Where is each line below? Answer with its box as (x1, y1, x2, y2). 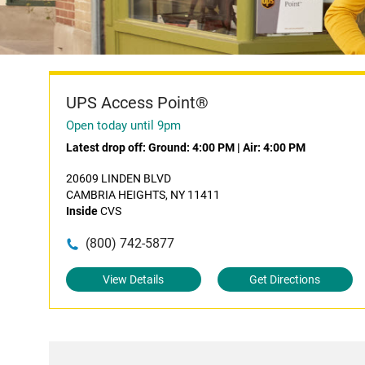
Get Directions (249, 273, 321, 286)
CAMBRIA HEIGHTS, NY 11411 (66, 188, 220, 201)
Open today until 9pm (66, 118, 181, 133)
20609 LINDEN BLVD (66, 172, 171, 185)
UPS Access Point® (66, 93, 209, 112)
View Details (103, 273, 165, 286)
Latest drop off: (66, 141, 148, 154)
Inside (66, 204, 98, 218)
